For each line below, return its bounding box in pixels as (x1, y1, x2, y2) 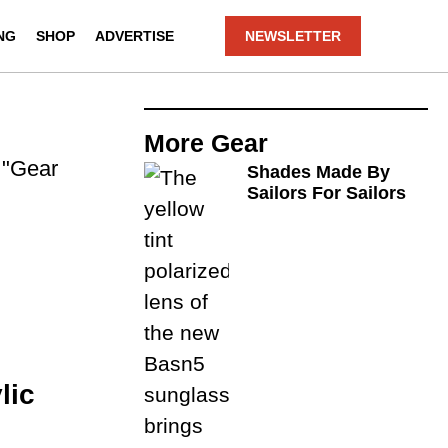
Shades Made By (247, 162, 391, 182)
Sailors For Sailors (247, 183, 407, 203)
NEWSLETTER (245, 28, 342, 44)
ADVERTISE (95, 28, 175, 44)
